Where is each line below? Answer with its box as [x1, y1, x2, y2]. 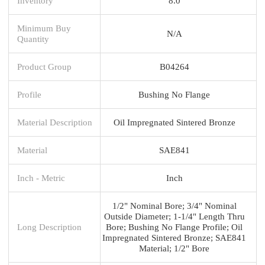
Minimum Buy [17, 22, 71, 33]
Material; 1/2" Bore [139, 243, 209, 253]
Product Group [17, 61, 72, 72]
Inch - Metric [17, 172, 65, 183]
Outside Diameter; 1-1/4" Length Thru [104, 211, 245, 221]
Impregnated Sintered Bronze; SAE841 [102, 232, 246, 243]
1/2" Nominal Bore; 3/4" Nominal [112, 200, 237, 211]
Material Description [17, 117, 92, 127]
